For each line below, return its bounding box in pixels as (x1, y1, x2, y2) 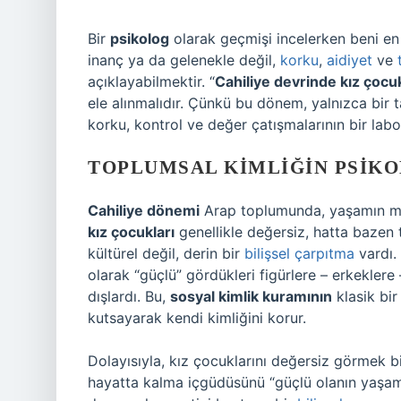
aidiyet (327, 51, 372, 69)
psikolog (110, 30, 169, 47)
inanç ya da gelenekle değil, (88, 51, 280, 69)
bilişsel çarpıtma (244, 244, 354, 262)
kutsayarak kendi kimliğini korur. (88, 309, 306, 327)
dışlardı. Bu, (88, 287, 170, 305)
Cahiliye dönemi (88, 201, 200, 219)
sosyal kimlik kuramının (170, 287, 332, 305)
